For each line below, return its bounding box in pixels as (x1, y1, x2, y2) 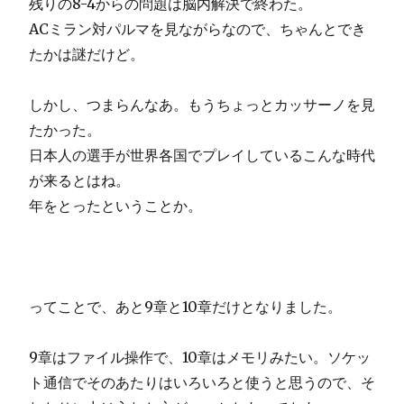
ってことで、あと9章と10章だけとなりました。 (29, 297, 342, 316)
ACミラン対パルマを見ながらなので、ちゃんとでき (29, 19, 366, 38)
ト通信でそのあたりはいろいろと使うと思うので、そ (29, 372, 375, 391)
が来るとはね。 (29, 170, 130, 189)
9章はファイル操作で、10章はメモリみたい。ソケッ (29, 347, 371, 366)
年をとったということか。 (29, 196, 202, 215)
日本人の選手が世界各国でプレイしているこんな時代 (29, 145, 375, 164)
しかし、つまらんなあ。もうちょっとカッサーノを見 (29, 95, 375, 114)
